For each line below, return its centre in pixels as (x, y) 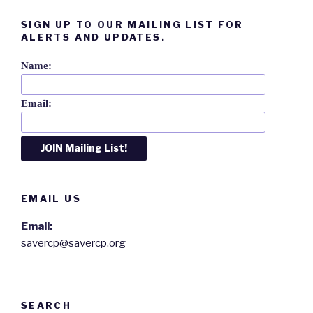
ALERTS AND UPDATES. (93, 37)
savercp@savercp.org (73, 243)
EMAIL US (51, 198)
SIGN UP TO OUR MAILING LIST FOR (132, 25)
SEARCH (46, 305)
